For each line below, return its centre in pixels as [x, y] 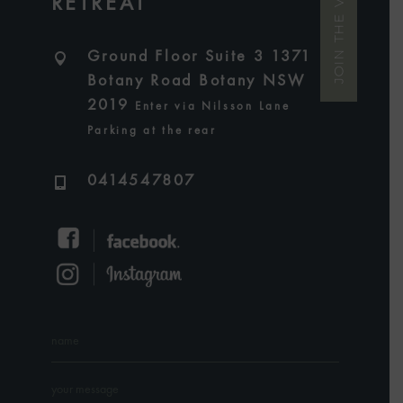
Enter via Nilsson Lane [213, 107]
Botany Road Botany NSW [196, 81]
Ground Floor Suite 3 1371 [199, 57]
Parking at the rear [152, 131]
